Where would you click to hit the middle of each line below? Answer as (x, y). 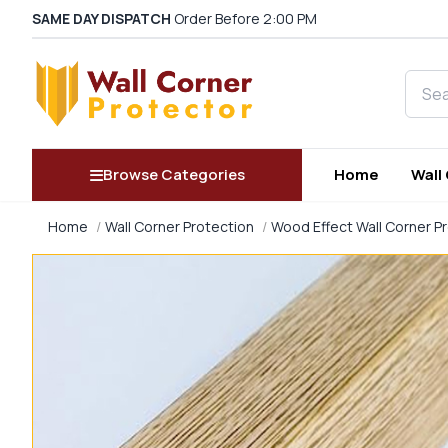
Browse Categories (173, 175)
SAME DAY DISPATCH (101, 18)
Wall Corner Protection (179, 227)
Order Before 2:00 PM (244, 18)
